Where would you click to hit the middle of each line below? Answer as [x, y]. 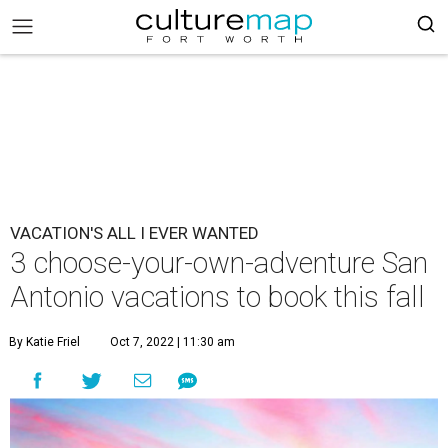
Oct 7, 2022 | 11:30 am [172, 342]
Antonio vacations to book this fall [217, 297]
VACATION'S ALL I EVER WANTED [134, 233]
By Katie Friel [44, 342]
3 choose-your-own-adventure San [219, 263]
